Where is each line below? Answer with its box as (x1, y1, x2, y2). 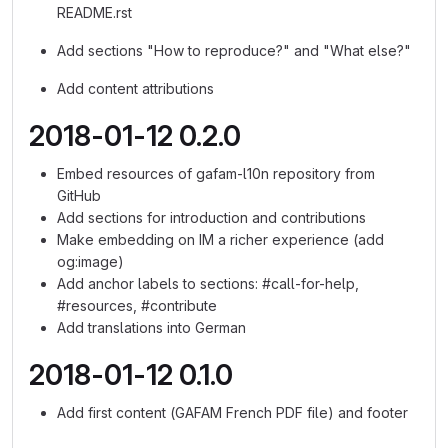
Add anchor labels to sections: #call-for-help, (57, 275, 359, 292)
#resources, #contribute (57, 297, 217, 314)
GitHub (57, 187, 101, 204)
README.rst (57, 4, 132, 21)
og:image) (57, 253, 124, 270)
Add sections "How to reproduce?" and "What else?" (57, 42, 411, 59)
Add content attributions (57, 80, 214, 97)
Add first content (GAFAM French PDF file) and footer (57, 404, 408, 421)
